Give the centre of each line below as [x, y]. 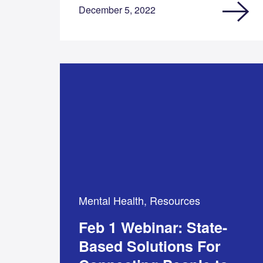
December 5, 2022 [117, 10]
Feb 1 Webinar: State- [153, 227]
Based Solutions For [150, 246]
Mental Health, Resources [140, 200]
